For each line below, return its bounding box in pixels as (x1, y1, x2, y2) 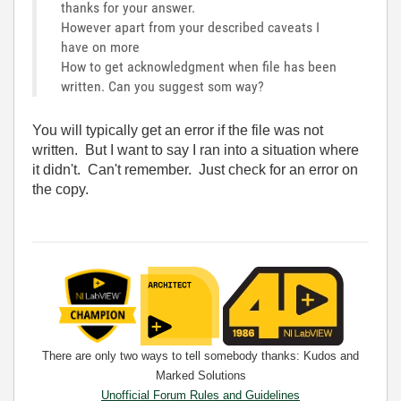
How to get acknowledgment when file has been (61, 58, 337, 75)
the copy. (32, 182, 89, 197)
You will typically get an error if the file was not (32, 123, 323, 138)
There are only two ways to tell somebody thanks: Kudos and (42, 349, 359, 363)
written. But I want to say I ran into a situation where (32, 142, 359, 158)
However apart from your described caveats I (61, 19, 320, 36)
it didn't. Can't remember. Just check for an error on (32, 162, 358, 177)
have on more (61, 38, 140, 55)
